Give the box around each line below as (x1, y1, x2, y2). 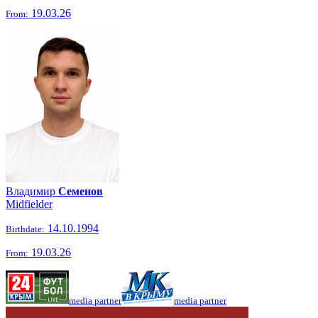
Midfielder (6, 198, 53, 210)
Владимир (6, 185, 58, 197)
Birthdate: (6, 224, 45, 234)
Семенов (58, 185, 103, 197)
